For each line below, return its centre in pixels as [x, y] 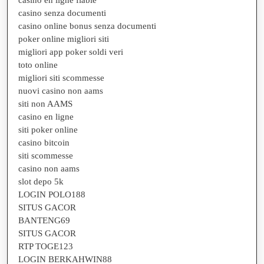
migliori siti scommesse [61, 78]
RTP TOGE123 [46, 246]
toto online [38, 65]
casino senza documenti [62, 13]
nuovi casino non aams [61, 91]
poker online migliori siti [64, 39]
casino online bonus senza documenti [87, 26]
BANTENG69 [44, 220]
